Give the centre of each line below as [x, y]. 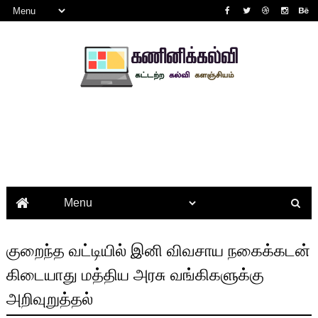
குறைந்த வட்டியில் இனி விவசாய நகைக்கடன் [158, 250]
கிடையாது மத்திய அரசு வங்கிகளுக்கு [135, 274]
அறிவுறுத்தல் [49, 298]
